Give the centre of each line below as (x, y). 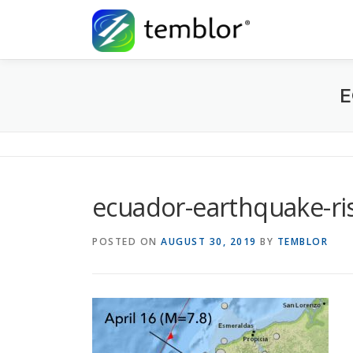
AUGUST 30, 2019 (209, 242)
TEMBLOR (302, 242)
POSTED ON (126, 242)
